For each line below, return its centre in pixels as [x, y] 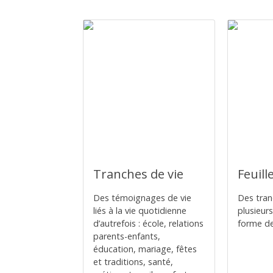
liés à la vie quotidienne [140, 211]
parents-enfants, [127, 236]
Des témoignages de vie [142, 198]
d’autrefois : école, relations [148, 223]
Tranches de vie [138, 174]
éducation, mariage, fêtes [145, 249]
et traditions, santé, [133, 262]
